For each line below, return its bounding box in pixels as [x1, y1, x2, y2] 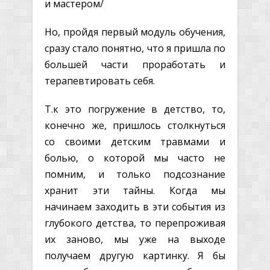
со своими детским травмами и [45, 134, 225, 148]
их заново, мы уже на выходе [45, 232, 225, 246]
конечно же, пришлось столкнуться [45, 118, 225, 132]
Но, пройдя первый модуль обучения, [45, 25, 225, 39]
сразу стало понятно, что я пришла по [45, 41, 225, 55]
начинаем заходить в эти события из [45, 199, 225, 213]
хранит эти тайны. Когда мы [45, 183, 225, 197]
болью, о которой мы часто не [45, 151, 225, 165]
